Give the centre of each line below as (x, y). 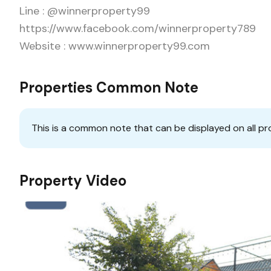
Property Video (73, 180)
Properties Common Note (109, 87)
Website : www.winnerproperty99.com (115, 46)
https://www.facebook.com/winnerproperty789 (138, 28)
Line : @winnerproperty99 (85, 11)
